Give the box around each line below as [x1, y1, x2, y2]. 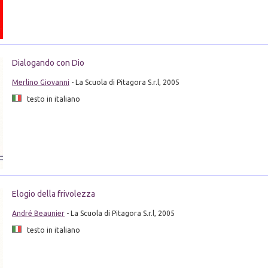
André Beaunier [11, 209, 65, 217]
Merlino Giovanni [11, 78, 69, 87]
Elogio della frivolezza [11, 188, 95, 199]
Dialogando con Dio [11, 58, 84, 68]
